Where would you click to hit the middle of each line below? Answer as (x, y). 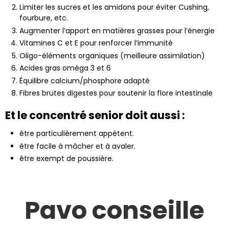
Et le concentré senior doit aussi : (95, 116)
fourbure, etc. (44, 18)
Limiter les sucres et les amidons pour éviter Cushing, (114, 7)
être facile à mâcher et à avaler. (77, 146)
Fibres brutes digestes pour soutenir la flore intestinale (116, 93)
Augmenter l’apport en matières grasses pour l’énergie (117, 30)
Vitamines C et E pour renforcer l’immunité (96, 43)
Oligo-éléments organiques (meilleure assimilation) (112, 55)
